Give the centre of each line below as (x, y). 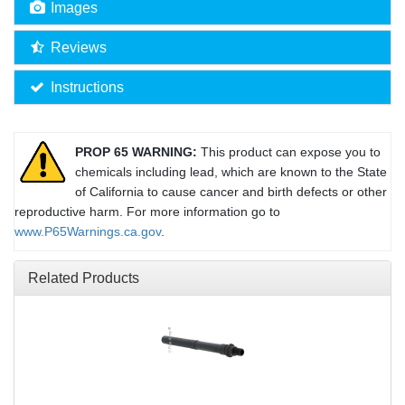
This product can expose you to (291, 152)
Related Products (84, 278)
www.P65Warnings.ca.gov (88, 232)
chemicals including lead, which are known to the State (231, 172)
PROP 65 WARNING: (136, 152)
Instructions (87, 88)
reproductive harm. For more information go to (147, 212)
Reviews (78, 48)
